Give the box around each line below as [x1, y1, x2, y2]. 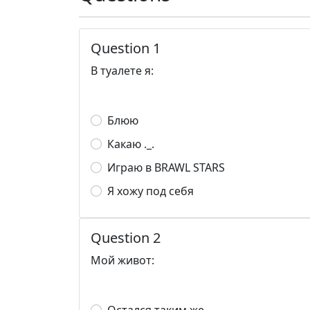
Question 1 [91, 39, 161, 57]
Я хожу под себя [107, 183, 194, 199]
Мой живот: [91, 253, 154, 268]
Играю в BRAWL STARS [107, 160, 225, 175]
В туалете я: [91, 63, 154, 78]
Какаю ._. [107, 136, 154, 152]
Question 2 [91, 228, 161, 247]
